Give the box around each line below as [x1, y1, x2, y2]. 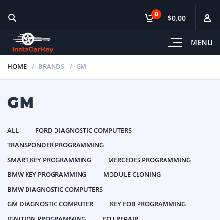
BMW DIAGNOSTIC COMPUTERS [7, 185, 103, 193]
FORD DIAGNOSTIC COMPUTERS [35, 126, 132, 135]
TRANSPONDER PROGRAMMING [7, 140, 104, 149]
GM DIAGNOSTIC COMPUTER [7, 199, 93, 208]
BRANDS [38, 62, 64, 71]
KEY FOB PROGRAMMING [110, 199, 186, 208]
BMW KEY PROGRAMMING [7, 170, 86, 179]
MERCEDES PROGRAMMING [108, 155, 191, 164]
